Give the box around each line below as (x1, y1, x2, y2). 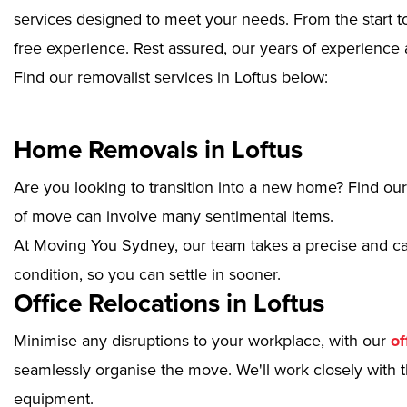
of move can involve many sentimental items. (14, 206, 333, 227)
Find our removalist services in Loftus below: (14, 67, 328, 88)
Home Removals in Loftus (14, 134, 303, 166)
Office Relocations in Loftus (14, 288, 324, 320)
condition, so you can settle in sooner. (14, 264, 281, 285)
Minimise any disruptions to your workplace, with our (14, 331, 386, 352)
